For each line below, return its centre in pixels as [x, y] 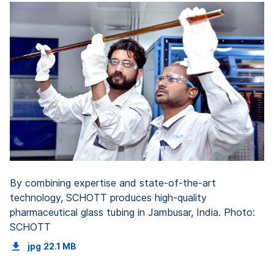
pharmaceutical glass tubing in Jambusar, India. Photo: [132, 212]
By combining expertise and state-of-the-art [113, 183]
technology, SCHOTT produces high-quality [108, 197]
